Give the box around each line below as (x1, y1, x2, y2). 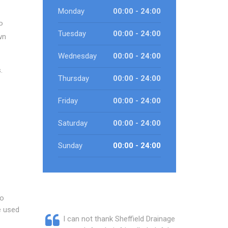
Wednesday (58, 51, 97, 61)
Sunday (58, 141, 82, 150)
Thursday (58, 74, 89, 83)
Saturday (58, 119, 88, 128)
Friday (58, 96, 78, 105)
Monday (58, 7, 84, 16)
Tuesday (58, 29, 86, 38)
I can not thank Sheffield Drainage (63, 214, 175, 223)
